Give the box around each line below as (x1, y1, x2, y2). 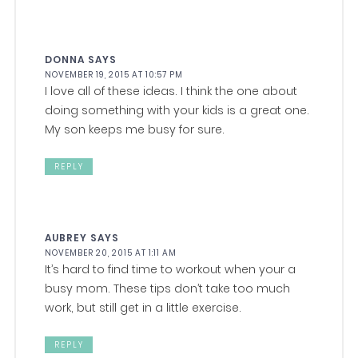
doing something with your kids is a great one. (45, 102, 310, 119)
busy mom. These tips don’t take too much (45, 280, 291, 297)
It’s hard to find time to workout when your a (45, 261, 296, 278)
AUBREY (45, 231, 88, 245)
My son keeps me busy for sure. (45, 121, 225, 138)
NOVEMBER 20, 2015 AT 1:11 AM (45, 247, 177, 260)
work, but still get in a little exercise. (45, 300, 242, 316)
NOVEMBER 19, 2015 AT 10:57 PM (45, 69, 184, 82)
